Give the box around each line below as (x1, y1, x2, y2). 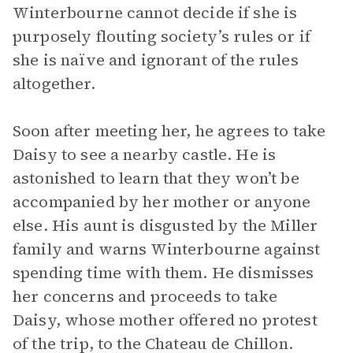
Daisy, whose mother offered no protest (13, 309, 318, 331)
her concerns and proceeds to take (13, 285, 277, 307)
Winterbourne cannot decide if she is (13, 2, 298, 24)
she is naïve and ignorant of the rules (13, 49, 299, 71)
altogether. (13, 72, 95, 95)
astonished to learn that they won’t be (13, 167, 299, 189)
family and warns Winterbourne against (13, 238, 321, 260)
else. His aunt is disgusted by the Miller (13, 214, 318, 236)
